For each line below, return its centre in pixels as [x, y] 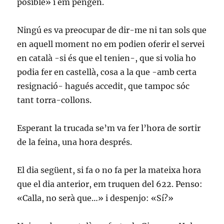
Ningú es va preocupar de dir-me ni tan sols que [112, 30]
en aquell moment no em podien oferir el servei [111, 44]
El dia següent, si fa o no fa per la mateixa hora [109, 170]
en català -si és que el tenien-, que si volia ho [107, 58]
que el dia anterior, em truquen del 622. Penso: [110, 184]
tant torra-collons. [54, 100]
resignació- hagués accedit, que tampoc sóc [103, 86]
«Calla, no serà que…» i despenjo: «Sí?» [95, 198]
